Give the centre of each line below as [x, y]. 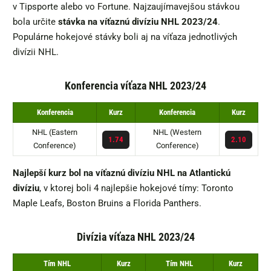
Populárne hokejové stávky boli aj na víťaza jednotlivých [125, 37]
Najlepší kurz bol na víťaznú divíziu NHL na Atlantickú [122, 173]
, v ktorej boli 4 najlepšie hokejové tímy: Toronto [136, 188]
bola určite [35, 22]
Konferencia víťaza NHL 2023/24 [135, 86]
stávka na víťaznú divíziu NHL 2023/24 [138, 22]
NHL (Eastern [55, 132]
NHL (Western [177, 132]
